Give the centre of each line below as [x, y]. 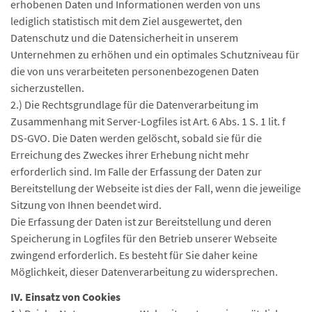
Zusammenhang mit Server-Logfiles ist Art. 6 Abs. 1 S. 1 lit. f [148, 121]
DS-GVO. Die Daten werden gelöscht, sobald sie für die [136, 138]
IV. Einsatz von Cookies [65, 297]
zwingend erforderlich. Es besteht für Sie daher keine [134, 255]
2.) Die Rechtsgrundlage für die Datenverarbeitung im [134, 104]
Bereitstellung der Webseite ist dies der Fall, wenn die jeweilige [156, 188]
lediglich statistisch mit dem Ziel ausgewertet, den [126, 21]
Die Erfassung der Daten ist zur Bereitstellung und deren [141, 221]
